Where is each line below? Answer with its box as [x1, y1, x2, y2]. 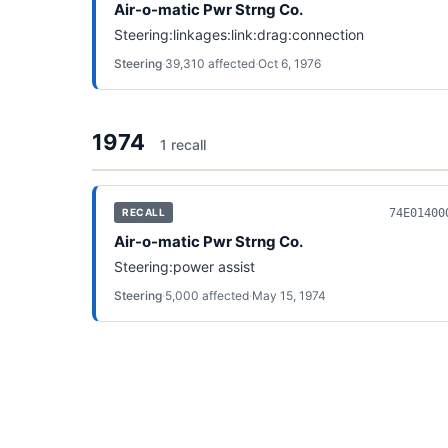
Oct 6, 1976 [258, 56, 321, 71]
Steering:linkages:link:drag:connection [114, 26, 364, 43]
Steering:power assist [114, 258, 255, 275]
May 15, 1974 [252, 288, 326, 303]
